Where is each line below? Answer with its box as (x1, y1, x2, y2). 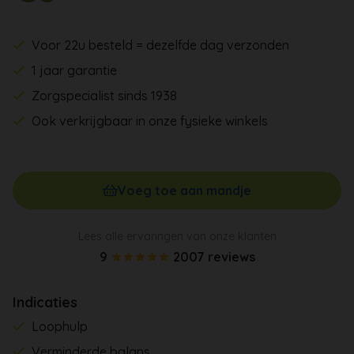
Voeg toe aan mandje (118, 182, 252, 198)
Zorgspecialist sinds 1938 (32, 87, 178, 104)
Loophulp (32, 318, 88, 334)
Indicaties (13, 292, 77, 311)
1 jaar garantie (32, 62, 118, 78)
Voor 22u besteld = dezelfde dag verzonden (32, 36, 290, 53)
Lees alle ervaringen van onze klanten (77, 228, 277, 243)
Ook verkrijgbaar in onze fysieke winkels (32, 112, 269, 129)
